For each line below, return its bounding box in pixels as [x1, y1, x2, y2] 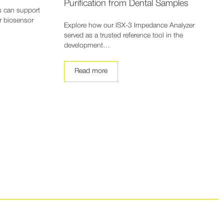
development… [63, 42, 110, 49]
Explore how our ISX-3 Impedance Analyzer [63, 22, 194, 29]
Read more [74, 68, 107, 75]
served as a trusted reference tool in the [63, 32, 183, 39]
